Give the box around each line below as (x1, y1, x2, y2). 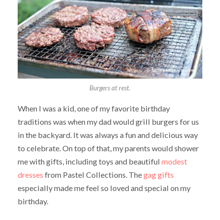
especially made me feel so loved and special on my (17, 183, 191, 193)
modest (161, 157, 187, 166)
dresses (17, 170, 43, 180)
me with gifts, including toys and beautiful (17, 157, 162, 166)
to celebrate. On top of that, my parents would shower (17, 143, 199, 153)
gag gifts (143, 170, 174, 180)
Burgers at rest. (89, 83, 131, 92)
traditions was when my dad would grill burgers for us (17, 117, 199, 127)
